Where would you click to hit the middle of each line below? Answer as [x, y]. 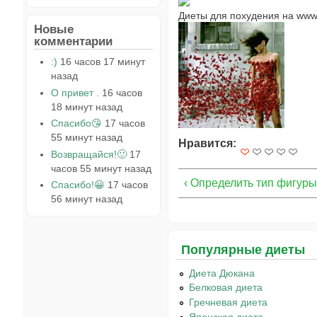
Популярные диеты [243, 249]
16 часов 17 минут [102, 61]
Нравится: [209, 143]
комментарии [73, 41]
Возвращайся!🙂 [88, 154]
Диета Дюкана [222, 273]
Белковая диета [226, 288]
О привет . [75, 92]
